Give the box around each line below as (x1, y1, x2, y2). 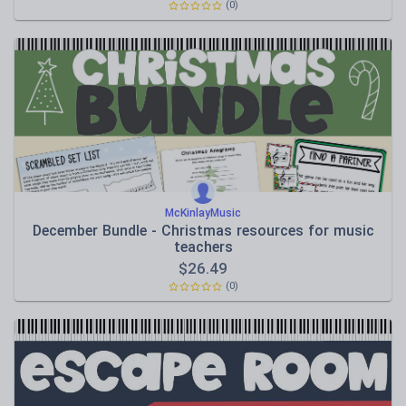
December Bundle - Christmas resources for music (32, 222, 374, 239)
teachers (173, 238, 233, 256)
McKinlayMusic (165, 207, 241, 219)
